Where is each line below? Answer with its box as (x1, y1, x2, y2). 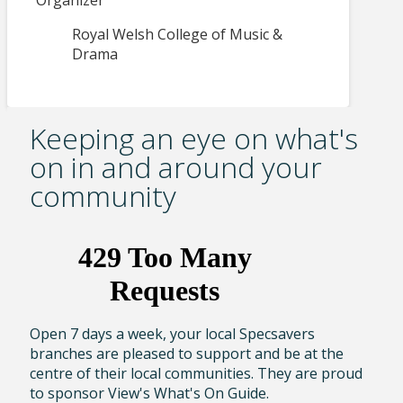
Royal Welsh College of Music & (72, 24, 282, 45)
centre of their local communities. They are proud (29, 363, 363, 384)
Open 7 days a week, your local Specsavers (29, 324, 315, 345)
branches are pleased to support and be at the (29, 344, 344, 364)
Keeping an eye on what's (29, 118, 358, 157)
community (29, 175, 176, 215)
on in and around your (29, 147, 322, 186)
